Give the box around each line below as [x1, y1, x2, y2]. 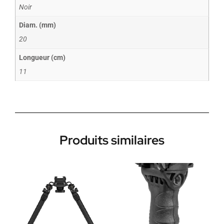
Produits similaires [59, 132, 164, 149]
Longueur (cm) [19, 53, 66, 62]
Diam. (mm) [19, 21, 56, 30]
